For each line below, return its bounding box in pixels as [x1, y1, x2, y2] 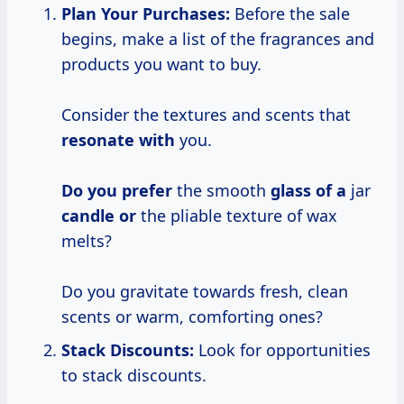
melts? [61, 230, 112, 252]
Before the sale [230, 3, 350, 25]
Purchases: [138, 3, 230, 25]
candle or [61, 205, 136, 227]
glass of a [271, 179, 346, 202]
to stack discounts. [61, 364, 207, 387]
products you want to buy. [61, 53, 262, 76]
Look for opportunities [194, 339, 371, 362]
